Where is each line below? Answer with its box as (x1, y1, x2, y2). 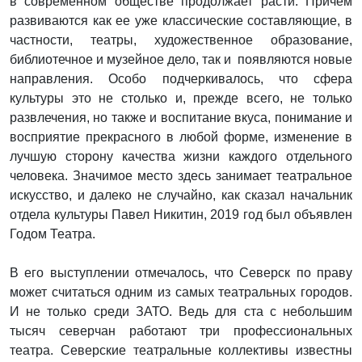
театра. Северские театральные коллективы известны (10, 343, 352, 357)
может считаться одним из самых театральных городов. (10, 284, 352, 299)
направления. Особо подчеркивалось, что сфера (10, 71, 352, 86)
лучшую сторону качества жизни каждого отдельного (10, 149, 352, 163)
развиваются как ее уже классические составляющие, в (10, 13, 352, 27)
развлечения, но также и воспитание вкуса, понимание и (10, 110, 352, 124)
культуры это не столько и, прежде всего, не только (10, 90, 352, 105)
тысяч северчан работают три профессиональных (10, 323, 352, 338)
